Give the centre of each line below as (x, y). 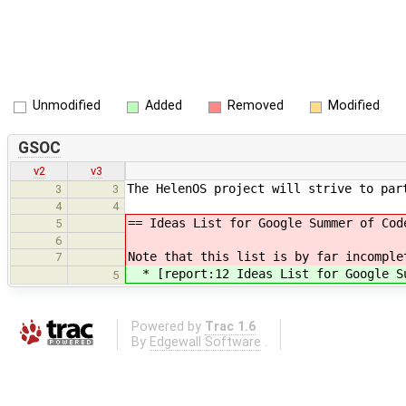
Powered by (168, 327)
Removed (255, 106)
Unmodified (66, 106)
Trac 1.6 (230, 327)
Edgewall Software (205, 343)
